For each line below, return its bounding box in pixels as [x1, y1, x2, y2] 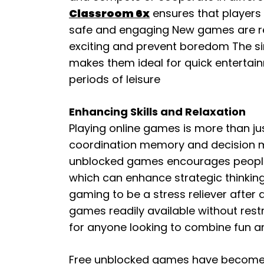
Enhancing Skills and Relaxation [69, 104, 246, 119]
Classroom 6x [69, 6, 150, 21]
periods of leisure [69, 72, 160, 87]
